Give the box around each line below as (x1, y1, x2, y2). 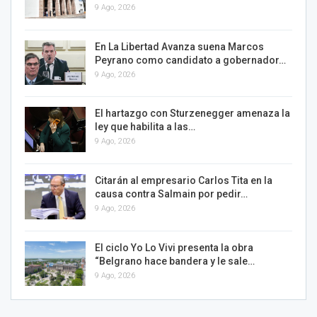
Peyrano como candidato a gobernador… (95, 54, 286, 66)
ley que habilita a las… (95, 121, 195, 133)
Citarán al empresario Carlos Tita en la (95, 174, 272, 186)
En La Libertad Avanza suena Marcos (95, 40, 264, 52)
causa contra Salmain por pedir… (95, 188, 248, 200)
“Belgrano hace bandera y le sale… (95, 255, 255, 267)
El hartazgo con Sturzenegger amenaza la (95, 108, 290, 120)
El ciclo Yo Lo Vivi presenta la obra (95, 241, 253, 253)
